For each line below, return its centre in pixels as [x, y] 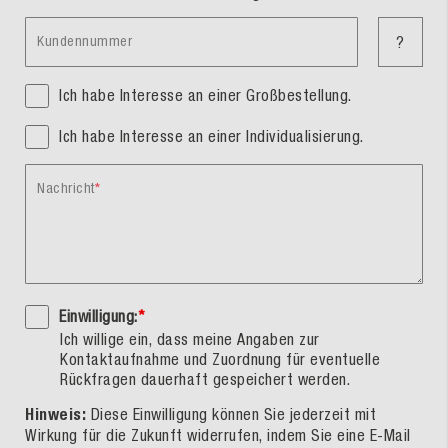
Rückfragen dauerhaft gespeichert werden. [205, 379]
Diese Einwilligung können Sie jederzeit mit [231, 414]
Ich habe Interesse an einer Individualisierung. [211, 136]
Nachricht [66, 188]
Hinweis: [55, 415]
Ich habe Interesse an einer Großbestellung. [205, 95]
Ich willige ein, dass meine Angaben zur [190, 339]
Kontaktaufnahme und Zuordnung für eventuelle [220, 359]
